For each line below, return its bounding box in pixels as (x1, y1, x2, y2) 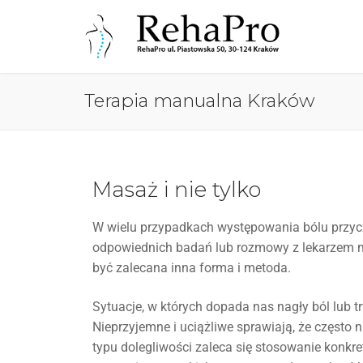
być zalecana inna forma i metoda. (92, 259, 291, 275)
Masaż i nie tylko (92, 176, 261, 202)
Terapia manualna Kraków (84, 89, 315, 112)
